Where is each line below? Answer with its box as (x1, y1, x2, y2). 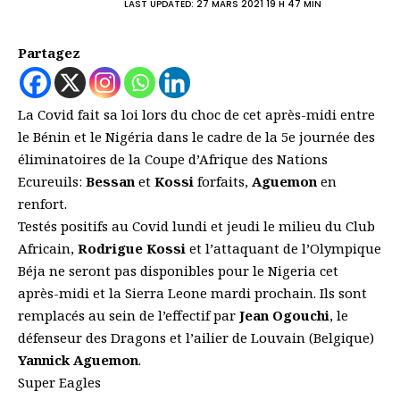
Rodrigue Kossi (78, 239, 186, 258)
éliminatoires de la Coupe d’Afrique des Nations (18, 150, 328, 169)
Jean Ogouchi (239, 306, 329, 325)
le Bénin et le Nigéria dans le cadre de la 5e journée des (18, 128, 375, 146)
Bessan (86, 172, 138, 191)
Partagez (18, 44, 80, 62)
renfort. (18, 195, 67, 213)
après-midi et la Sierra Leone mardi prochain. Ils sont (18, 284, 367, 303)
